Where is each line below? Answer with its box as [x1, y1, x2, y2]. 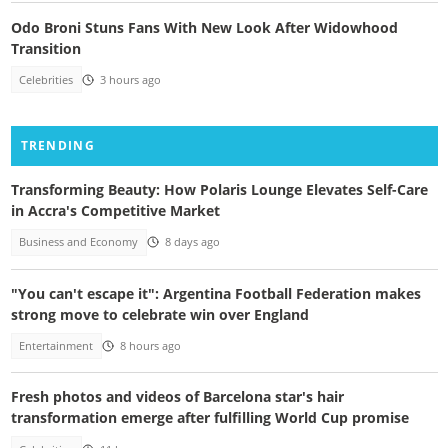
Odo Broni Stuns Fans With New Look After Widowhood [10, 17, 398, 37]
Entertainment [19, 338, 94, 353]
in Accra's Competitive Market [10, 201, 220, 221]
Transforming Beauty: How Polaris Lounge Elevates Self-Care [10, 180, 428, 200]
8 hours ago [119, 338, 181, 353]
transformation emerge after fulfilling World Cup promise [10, 408, 409, 428]
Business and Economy [19, 235, 139, 250]
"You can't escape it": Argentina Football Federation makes [10, 283, 421, 303]
